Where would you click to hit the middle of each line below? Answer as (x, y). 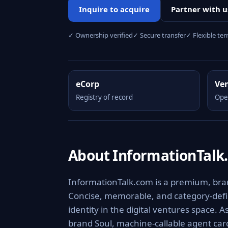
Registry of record (104, 97)
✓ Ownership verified (101, 35)
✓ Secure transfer (159, 35)
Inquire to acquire (114, 9)
